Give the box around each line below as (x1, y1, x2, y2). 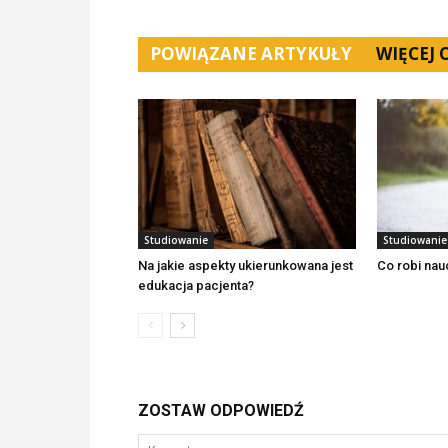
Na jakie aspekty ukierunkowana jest (138, 258, 353, 273)
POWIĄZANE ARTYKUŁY (150, 42, 352, 65)
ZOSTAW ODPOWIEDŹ (138, 401, 304, 420)
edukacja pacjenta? (138, 278, 254, 293)
